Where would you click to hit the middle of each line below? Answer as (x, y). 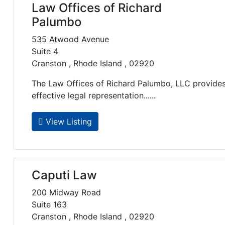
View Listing (68, 122)
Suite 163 (49, 205)
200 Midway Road (66, 193)
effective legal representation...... (94, 96)
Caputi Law (64, 175)
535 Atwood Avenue (70, 39)
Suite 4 (45, 51)
